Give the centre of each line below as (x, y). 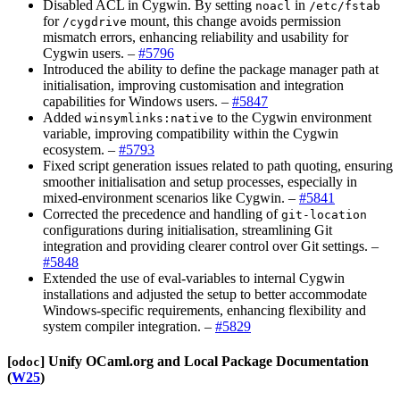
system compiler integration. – (129, 326)
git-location (324, 214)
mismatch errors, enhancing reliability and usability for (196, 37)
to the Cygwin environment (292, 117)
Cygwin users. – (91, 53)
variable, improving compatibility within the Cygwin (191, 133)
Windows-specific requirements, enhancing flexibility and (204, 310)
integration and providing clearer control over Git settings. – (211, 246)
